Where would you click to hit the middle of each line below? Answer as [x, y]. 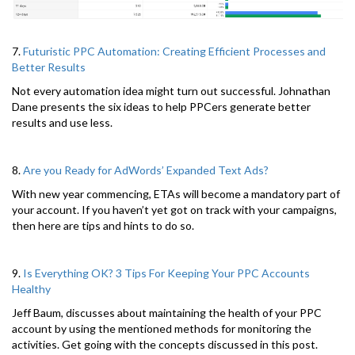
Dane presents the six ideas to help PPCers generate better [161, 106]
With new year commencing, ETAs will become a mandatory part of [176, 193]
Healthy [31, 288]
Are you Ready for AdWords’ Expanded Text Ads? [146, 170]
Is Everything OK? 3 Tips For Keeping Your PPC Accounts [166, 273]
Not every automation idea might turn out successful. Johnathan [171, 90]
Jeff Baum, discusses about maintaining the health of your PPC [167, 312]
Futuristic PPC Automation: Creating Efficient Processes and [174, 51]
